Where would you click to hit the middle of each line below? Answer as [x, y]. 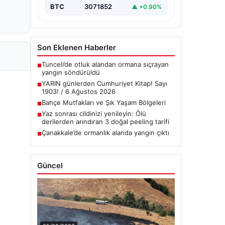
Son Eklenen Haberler [77, 47]
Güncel [50, 165]
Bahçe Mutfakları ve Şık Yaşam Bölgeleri [104, 102]
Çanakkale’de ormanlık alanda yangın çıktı [105, 133]
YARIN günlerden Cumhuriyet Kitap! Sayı [104, 83]
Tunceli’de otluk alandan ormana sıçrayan [105, 64]
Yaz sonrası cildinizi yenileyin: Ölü [94, 114]
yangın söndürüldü [71, 72]
